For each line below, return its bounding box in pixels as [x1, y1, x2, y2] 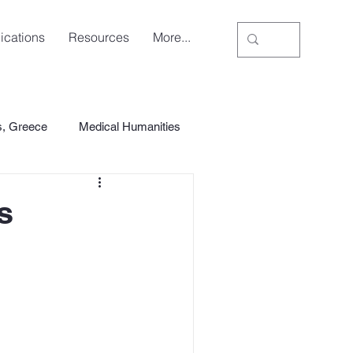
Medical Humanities [78, 119, 180, 133]
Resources [69, 28, 130, 45]
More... [153, 28, 191, 45]
